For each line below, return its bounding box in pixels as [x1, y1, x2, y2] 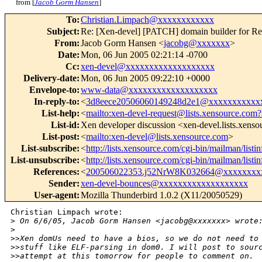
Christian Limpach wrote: [11, 208, 123, 217]
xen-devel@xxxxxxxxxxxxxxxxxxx [81, 61, 215, 72]
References [33, 167, 77, 177]
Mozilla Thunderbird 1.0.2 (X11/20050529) [81, 190, 242, 201]
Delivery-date [23, 73, 77, 84]
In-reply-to [34, 96, 77, 107]
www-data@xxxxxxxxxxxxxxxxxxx [81, 85, 218, 95]
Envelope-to [29, 85, 77, 95]
